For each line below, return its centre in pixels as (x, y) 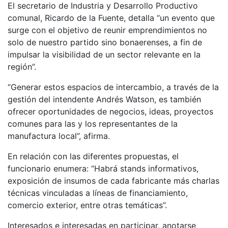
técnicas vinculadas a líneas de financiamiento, (98, 193)
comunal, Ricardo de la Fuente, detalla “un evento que (111, 18)
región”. (22, 67)
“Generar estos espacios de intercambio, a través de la (113, 87)
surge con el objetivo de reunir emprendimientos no (107, 30)
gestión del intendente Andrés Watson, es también (104, 99)
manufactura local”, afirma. (59, 136)
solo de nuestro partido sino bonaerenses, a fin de (105, 42)
